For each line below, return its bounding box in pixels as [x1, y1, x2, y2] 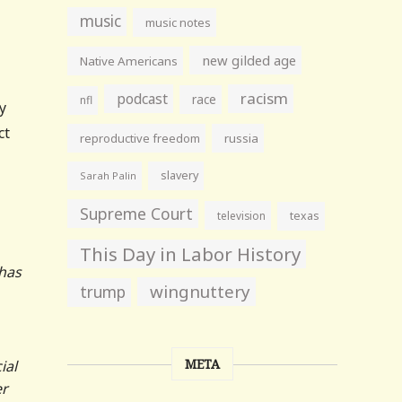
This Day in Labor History [80, 241, 301, 267]
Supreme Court [80, 203, 194, 224]
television [217, 208, 267, 223]
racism [240, 88, 289, 109]
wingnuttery [150, 280, 251, 303]
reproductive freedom [80, 130, 201, 146]
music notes [145, 14, 212, 31]
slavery [161, 168, 199, 183]
